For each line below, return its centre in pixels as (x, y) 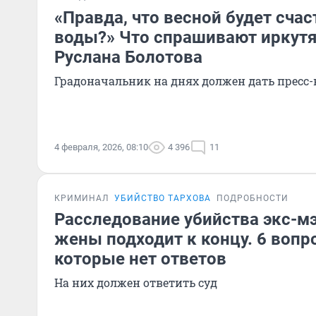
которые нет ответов (140, 259)
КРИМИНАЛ (81, 198)
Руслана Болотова (128, 57)
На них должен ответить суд (136, 282)
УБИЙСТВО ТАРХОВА (163, 198)
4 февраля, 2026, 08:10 (101, 147)
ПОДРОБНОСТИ (253, 198)
